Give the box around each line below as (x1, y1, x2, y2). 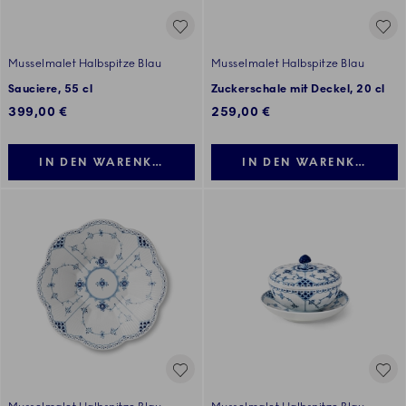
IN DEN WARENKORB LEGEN (39, 156, 228, 169)
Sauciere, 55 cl (8, 82, 93, 96)
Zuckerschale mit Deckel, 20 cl (211, 82, 385, 96)
